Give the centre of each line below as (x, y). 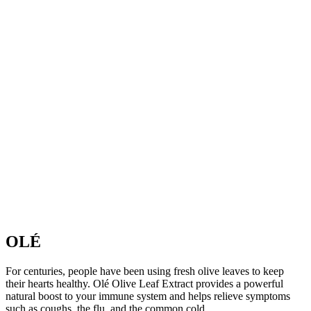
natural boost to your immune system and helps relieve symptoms (148, 296)
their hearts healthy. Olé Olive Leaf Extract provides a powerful (144, 284)
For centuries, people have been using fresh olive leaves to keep (145, 271)
